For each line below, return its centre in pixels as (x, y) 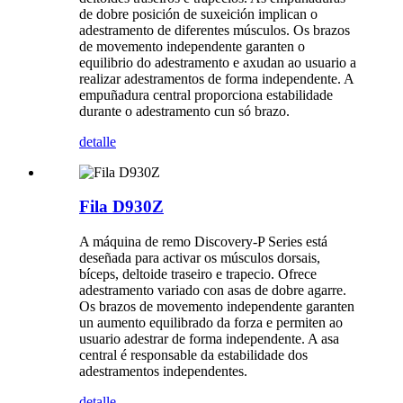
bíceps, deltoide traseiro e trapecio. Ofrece (198, 274)
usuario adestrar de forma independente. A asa (209, 339)
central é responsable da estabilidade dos (193, 355)
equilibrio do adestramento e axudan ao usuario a (218, 62)
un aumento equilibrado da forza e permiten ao (211, 323)
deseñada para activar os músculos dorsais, (200, 258)
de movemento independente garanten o (192, 46)
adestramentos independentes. (163, 372)
